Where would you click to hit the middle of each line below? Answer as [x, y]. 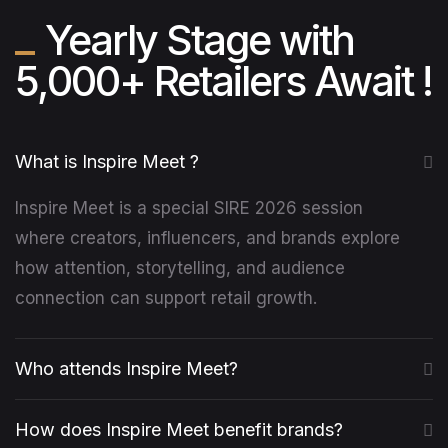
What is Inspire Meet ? [107, 162]
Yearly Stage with [199, 40]
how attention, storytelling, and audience [180, 268]
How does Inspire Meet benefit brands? [179, 430]
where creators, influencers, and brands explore [207, 238]
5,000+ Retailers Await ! [223, 81]
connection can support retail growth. [166, 298]
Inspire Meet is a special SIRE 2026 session [189, 208]
